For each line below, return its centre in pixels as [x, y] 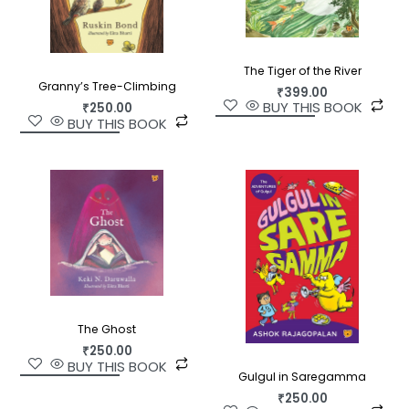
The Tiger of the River [302, 70]
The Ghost [107, 330]
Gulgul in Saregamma [302, 377]
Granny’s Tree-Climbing [107, 87]
